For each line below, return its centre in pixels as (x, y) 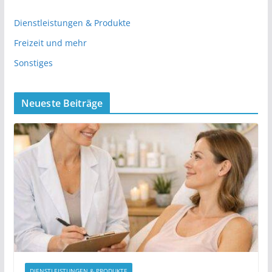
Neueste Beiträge (62, 104)
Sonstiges (33, 63)
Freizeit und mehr (50, 43)
